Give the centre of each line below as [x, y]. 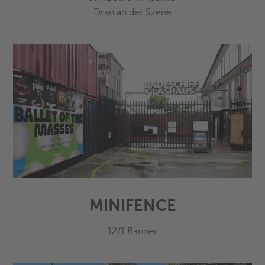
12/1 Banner [132, 231]
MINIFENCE [132, 205]
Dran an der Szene [132, 12]
